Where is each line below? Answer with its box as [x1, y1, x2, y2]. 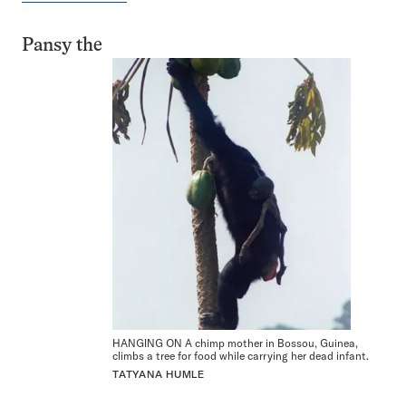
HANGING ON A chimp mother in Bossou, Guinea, [112, 335, 358, 350]
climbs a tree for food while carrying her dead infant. [112, 348, 369, 362]
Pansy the [22, 37, 102, 54]
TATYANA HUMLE [112, 368, 205, 381]
